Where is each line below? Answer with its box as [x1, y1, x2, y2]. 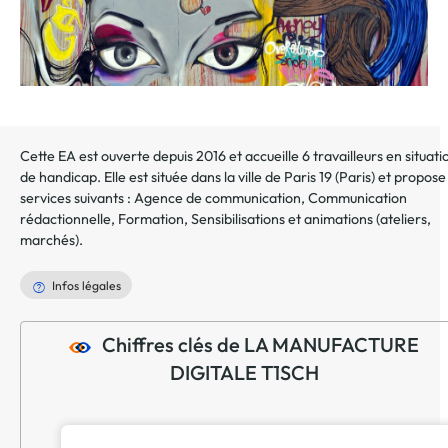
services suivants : [20, 189, 134, 208]
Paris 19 [284, 168, 332, 187]
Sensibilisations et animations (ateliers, [191, 210, 431, 229]
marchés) [20, 231, 79, 250]
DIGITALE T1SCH [169, 359, 319, 385]
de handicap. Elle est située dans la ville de [20, 168, 284, 187]
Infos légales [51, 278, 121, 294]
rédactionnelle [20, 210, 111, 229]
